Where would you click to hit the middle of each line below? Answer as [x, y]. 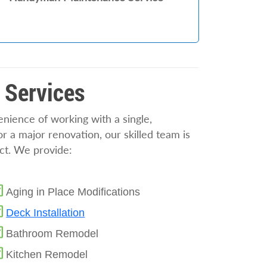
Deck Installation [46, 212]
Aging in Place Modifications [73, 192]
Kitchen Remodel [47, 254]
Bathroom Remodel [52, 233]
